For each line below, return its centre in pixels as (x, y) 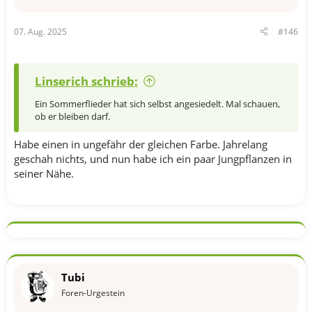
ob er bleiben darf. (72, 116)
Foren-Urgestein (93, 293)
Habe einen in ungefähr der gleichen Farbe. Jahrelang (141, 144)
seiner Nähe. (44, 173)
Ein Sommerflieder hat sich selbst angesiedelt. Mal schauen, (157, 103)
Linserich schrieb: (86, 81)
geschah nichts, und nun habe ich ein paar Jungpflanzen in (153, 159)
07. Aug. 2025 (40, 31)
